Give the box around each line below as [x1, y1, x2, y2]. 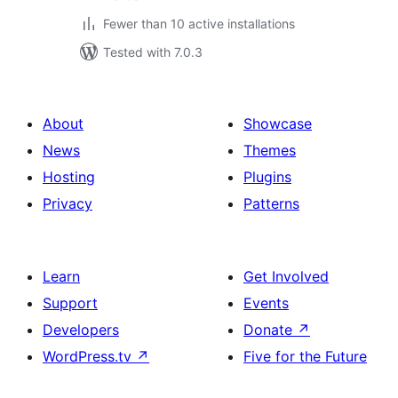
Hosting [43, 168, 95, 186]
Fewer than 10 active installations [103, 16, 295, 31]
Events [243, 294, 289, 312]
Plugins [243, 168, 291, 186]
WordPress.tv [43, 347, 136, 365]
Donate [243, 321, 297, 338]
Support [43, 294, 98, 312]
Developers [43, 321, 119, 338]
